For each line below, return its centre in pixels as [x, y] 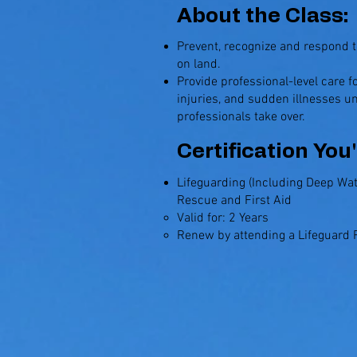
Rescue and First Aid [234, 201]
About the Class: [263, 16]
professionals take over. [241, 117]
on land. [199, 65]
